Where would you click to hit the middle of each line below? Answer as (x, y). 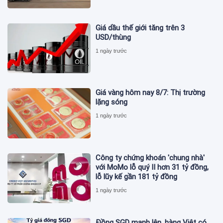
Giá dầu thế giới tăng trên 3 (140, 28)
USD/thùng (113, 38)
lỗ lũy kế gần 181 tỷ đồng (137, 176)
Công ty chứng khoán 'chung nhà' (150, 158)
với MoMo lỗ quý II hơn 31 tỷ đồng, (152, 167)
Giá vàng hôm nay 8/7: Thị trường (151, 93)
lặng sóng (112, 102)
